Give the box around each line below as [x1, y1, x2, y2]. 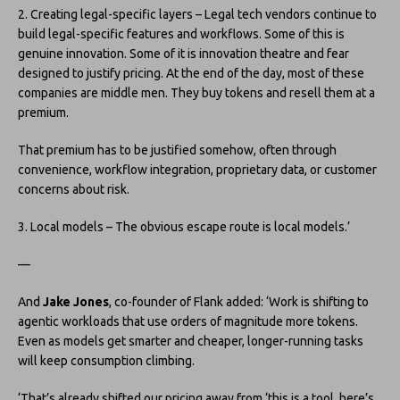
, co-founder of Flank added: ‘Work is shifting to [109, 294, 369, 309]
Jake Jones [43, 294, 109, 309]
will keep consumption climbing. [18, 353, 195, 368]
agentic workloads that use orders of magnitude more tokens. [18, 313, 358, 329]
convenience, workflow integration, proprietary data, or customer [18, 162, 377, 177]
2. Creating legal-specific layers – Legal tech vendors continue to [18, 6, 377, 21]
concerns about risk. [18, 181, 129, 196]
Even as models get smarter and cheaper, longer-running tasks [18, 333, 363, 348]
